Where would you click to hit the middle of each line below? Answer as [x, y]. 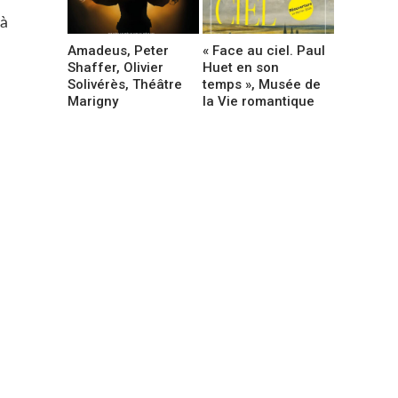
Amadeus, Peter [118, 50]
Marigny [93, 101]
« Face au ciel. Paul [264, 50]
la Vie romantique [259, 101]
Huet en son [241, 67]
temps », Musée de [262, 84]
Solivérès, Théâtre [125, 84]
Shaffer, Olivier [115, 67]
